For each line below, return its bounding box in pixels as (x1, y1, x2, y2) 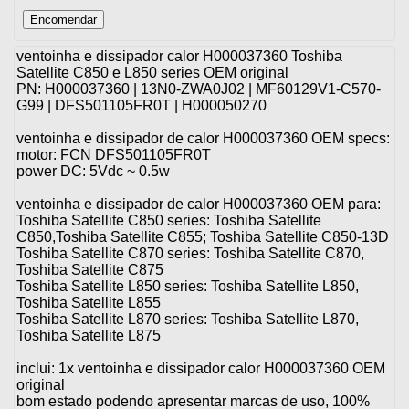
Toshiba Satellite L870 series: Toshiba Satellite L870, (16, 311, 359, 328)
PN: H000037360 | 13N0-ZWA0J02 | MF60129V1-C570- (16, 81, 381, 98)
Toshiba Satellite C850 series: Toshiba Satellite (16, 213, 321, 229)
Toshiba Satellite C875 (16, 262, 163, 278)
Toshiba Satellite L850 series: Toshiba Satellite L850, (16, 278, 359, 295)
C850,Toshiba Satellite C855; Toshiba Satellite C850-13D (16, 229, 389, 246)
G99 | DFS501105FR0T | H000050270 (16, 98, 267, 114)
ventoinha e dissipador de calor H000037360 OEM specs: (16, 131, 390, 147)
